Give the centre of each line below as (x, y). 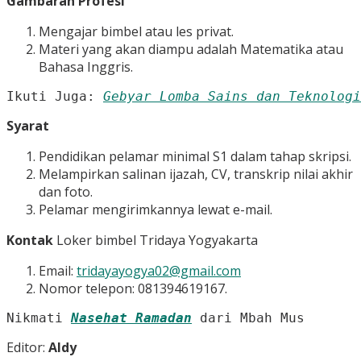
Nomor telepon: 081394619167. (133, 289)
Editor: (27, 348)
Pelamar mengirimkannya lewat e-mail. (156, 210)
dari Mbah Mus (248, 318)
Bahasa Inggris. (86, 67)
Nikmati (39, 318)
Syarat (28, 126)
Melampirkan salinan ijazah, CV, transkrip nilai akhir (196, 174)
